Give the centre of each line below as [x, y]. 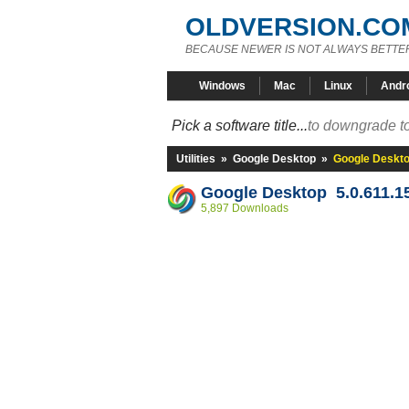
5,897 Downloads [245, 208]
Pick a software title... [240, 126]
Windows [222, 86]
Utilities [196, 159]
